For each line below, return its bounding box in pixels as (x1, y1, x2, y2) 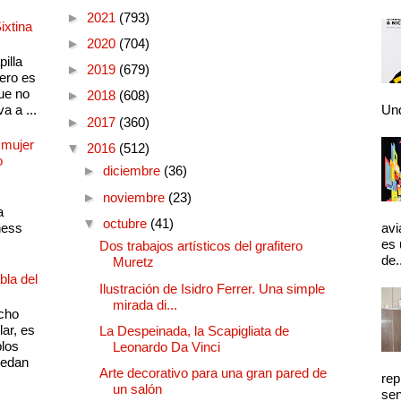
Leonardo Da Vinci (113, 338, 220, 354)
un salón (113, 381, 162, 397)
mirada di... (113, 296, 177, 312)
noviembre (102, 189, 168, 205)
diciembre (102, 163, 164, 179)
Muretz (113, 254, 154, 270)
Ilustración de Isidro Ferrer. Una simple (99, 280, 325, 296)
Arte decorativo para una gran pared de (99, 365, 327, 381)
